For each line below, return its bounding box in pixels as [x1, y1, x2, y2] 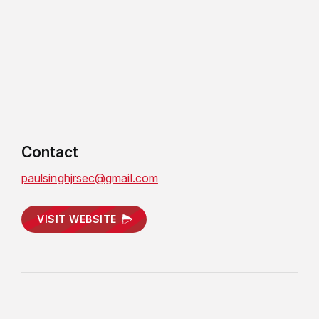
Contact [21, 142, 79, 161]
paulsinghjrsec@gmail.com [21, 170, 158, 185]
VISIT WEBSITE [37, 212, 117, 225]
